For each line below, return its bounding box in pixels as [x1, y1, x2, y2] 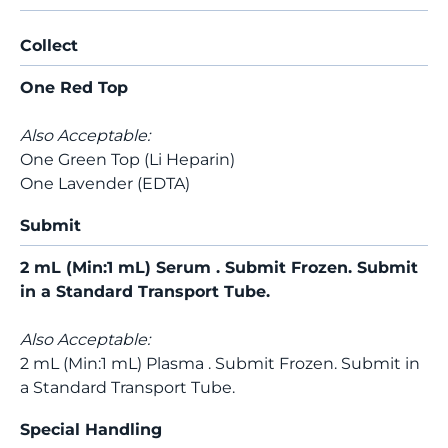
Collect [20, 36, 78, 55]
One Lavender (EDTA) [20, 174, 190, 193]
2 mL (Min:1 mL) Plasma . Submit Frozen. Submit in [20, 354, 420, 373]
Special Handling [20, 420, 162, 439]
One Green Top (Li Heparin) [20, 150, 235, 169]
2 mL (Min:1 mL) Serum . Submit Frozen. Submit [20, 258, 418, 277]
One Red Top [20, 78, 128, 97]
